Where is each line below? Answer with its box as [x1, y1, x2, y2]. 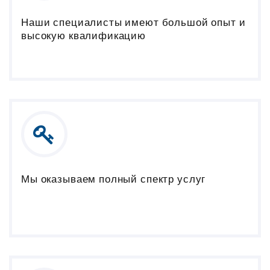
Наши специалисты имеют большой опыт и [21, 15, 246, 30]
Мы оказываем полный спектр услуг [21, 172, 206, 186]
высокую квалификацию [21, 28, 146, 43]
